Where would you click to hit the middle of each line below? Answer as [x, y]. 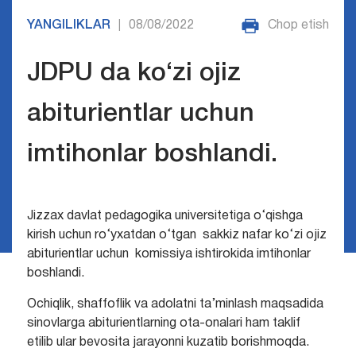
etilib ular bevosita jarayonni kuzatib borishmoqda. [168, 343]
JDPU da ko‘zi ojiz [133, 74]
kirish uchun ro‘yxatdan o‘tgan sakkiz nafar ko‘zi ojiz [176, 236]
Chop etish [299, 25]
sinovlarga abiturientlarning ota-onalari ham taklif [163, 324]
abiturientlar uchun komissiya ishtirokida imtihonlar [168, 255]
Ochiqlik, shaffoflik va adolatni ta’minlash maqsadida [175, 305]
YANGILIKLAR [68, 25]
